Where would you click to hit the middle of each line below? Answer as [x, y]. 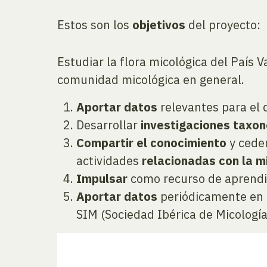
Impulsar [102, 179]
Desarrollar [108, 125]
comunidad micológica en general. [151, 80]
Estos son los [95, 25]
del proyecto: [223, 25]
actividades [109, 161]
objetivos [159, 25]
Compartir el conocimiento [151, 143]
